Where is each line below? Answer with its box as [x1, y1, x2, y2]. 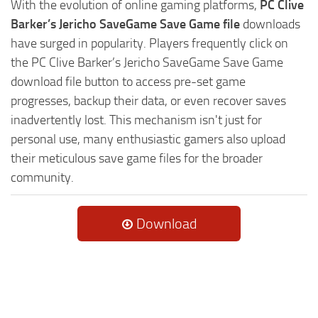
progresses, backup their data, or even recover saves [11, 93, 286, 109]
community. [11, 170, 74, 186]
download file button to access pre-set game [11, 74, 246, 90]
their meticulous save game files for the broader [11, 150, 263, 167]
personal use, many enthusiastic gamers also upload [11, 131, 285, 148]
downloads [240, 16, 300, 33]
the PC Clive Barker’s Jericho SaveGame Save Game [11, 55, 283, 71]
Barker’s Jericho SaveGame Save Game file [11, 16, 240, 33]
